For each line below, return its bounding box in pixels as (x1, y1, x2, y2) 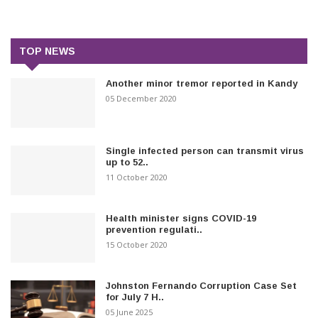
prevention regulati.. (106, 224, 203, 235)
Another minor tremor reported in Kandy (106, 77, 298, 89)
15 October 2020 (106, 238, 168, 250)
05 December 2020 (106, 92, 177, 104)
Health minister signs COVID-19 (106, 212, 257, 224)
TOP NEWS (19, 45, 75, 57)
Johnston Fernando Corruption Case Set (106, 280, 297, 291)
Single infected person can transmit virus (106, 145, 305, 156)
